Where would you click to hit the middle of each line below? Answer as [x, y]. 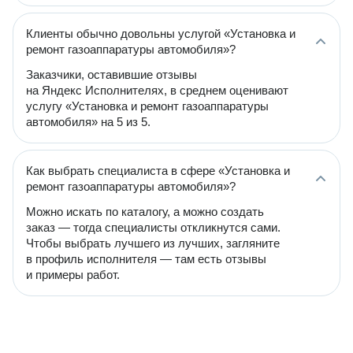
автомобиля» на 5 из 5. [88, 122]
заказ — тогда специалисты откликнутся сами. [153, 227]
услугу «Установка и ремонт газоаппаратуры [147, 106]
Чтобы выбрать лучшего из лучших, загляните [153, 243]
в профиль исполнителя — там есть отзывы [146, 259]
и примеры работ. [73, 275]
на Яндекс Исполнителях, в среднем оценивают [157, 90]
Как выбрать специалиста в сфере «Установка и [158, 171]
